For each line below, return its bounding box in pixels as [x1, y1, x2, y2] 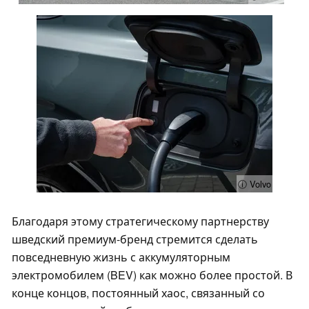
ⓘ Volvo [238, 177, 271, 191]
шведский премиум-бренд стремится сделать [12, 231, 258, 248]
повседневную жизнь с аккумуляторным [12, 249, 230, 266]
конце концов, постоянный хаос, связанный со [12, 285, 265, 301]
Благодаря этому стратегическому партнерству [12, 213, 269, 230]
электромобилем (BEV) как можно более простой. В [12, 267, 292, 283]
